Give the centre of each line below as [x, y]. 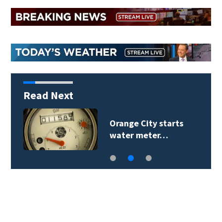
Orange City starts [146, 123]
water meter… [139, 135]
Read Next [48, 95]
